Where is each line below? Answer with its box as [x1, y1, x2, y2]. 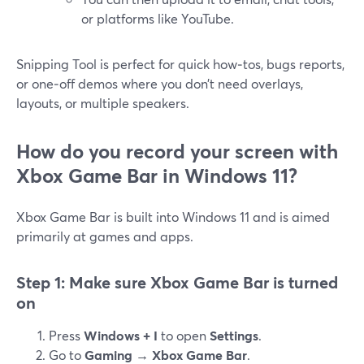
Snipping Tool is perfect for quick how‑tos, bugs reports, [16, 55, 344, 72]
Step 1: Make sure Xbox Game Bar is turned [16, 271, 338, 293]
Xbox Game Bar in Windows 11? [16, 162, 297, 188]
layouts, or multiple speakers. [16, 94, 189, 111]
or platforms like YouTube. [81, 10, 234, 27]
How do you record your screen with [16, 138, 338, 164]
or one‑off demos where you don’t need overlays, [16, 75, 303, 92]
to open [158, 327, 210, 344]
